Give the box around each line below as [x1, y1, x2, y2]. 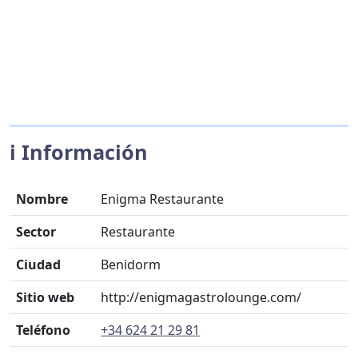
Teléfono [16, 320, 70, 339]
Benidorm [101, 255, 161, 273]
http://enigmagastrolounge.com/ [101, 288, 301, 306]
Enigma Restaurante [101, 189, 224, 208]
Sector [16, 222, 56, 241]
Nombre [16, 189, 68, 208]
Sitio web [16, 288, 74, 306]
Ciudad [16, 255, 61, 273]
